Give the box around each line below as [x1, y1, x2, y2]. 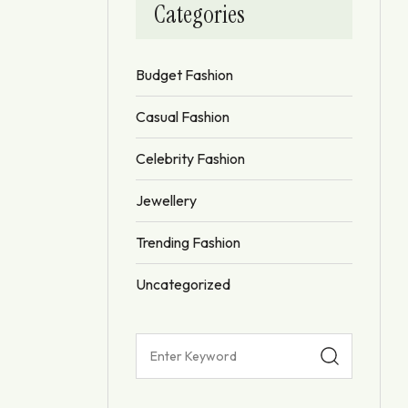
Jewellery [136, 190, 197, 209]
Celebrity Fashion [136, 148, 245, 168]
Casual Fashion [136, 107, 229, 126]
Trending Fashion [136, 232, 240, 251]
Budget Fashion [136, 65, 233, 84]
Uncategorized [136, 274, 230, 293]
